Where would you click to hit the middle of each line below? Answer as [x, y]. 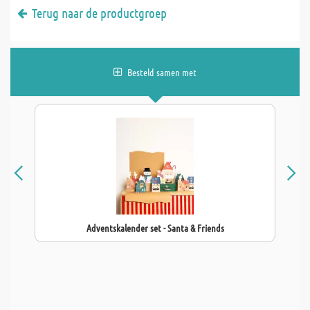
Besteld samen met [162, 72]
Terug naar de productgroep [99, 13]
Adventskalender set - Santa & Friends [155, 228]
